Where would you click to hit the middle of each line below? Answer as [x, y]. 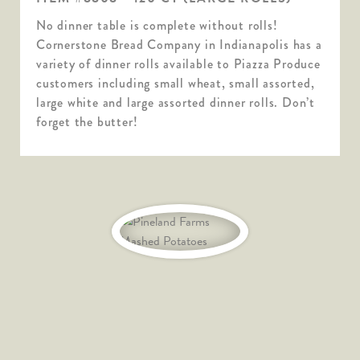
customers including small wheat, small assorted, [176, 83]
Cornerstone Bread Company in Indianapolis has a [179, 44]
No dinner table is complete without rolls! [157, 25]
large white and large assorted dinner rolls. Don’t [176, 102]
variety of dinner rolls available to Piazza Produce [178, 63]
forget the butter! [87, 121]
